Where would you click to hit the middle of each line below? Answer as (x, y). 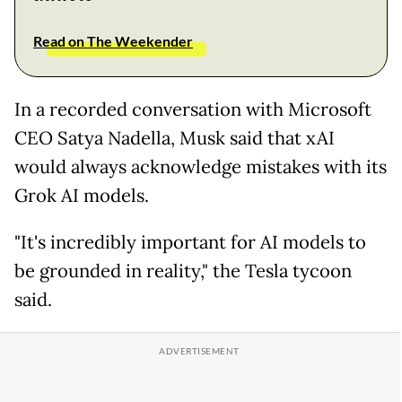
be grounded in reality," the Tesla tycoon (183, 271)
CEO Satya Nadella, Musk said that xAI (175, 138)
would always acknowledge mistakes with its (201, 166)
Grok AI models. (82, 195)
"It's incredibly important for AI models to (190, 242)
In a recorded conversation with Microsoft (193, 109)
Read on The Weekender (113, 40)
